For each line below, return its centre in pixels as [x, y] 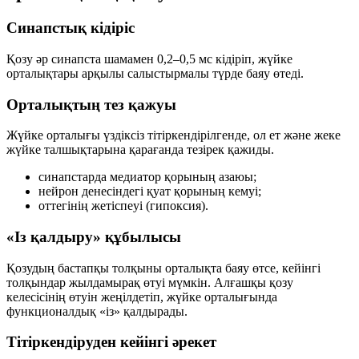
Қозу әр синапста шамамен [82, 58]
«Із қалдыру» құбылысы [94, 237]
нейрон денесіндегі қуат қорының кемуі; [150, 192]
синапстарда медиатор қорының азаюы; [147, 177]
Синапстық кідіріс [71, 28]
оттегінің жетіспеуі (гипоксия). [123, 206]
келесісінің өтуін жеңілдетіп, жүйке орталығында [142, 296]
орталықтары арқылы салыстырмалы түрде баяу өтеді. [155, 73]
